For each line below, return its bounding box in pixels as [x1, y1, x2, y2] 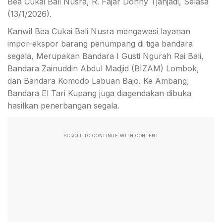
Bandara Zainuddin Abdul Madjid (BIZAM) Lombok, [7, 63, 199, 74]
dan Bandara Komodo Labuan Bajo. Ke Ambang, [7, 76, 189, 86]
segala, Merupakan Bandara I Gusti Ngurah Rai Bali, [7, 51, 204, 61]
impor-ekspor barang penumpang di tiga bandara [7, 39, 193, 49]
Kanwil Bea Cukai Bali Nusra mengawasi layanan [7, 26, 190, 37]
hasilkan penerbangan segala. [7, 101, 119, 111]
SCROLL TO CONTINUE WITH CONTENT [63, 133, 159, 139]
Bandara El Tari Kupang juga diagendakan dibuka [7, 88, 191, 99]
